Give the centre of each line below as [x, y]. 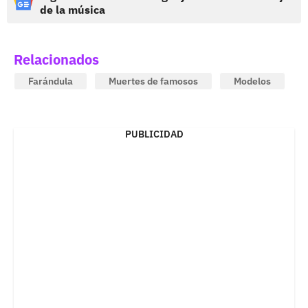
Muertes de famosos [153, 81]
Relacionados [56, 59]
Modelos [252, 81]
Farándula [51, 81]
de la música [73, 9]
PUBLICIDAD [154, 134]
